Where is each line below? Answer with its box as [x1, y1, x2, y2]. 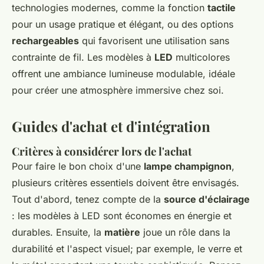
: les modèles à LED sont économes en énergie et [12, 210, 232, 222]
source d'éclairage [164, 193, 250, 206]
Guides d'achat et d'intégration [12, 117, 210, 136]
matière [104, 226, 140, 239]
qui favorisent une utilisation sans [79, 35, 229, 47]
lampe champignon [144, 160, 232, 173]
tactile [207, 2, 236, 14]
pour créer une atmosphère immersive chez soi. [12, 84, 224, 97]
